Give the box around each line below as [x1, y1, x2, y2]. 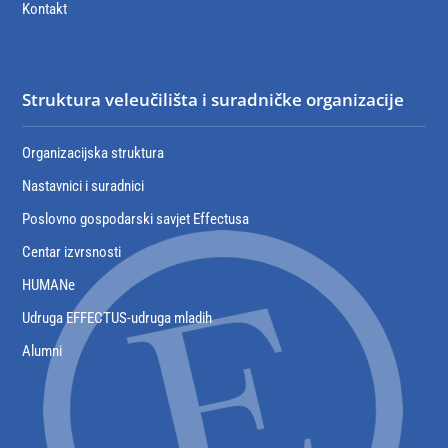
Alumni [22, 342, 63, 361]
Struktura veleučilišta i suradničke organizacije [22, 88, 405, 112]
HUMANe [22, 276, 76, 295]
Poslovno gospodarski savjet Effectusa [22, 210, 250, 229]
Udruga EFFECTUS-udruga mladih [22, 309, 213, 328]
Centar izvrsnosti [22, 243, 122, 262]
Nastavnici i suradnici [22, 177, 145, 196]
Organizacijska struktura [22, 144, 165, 163]
